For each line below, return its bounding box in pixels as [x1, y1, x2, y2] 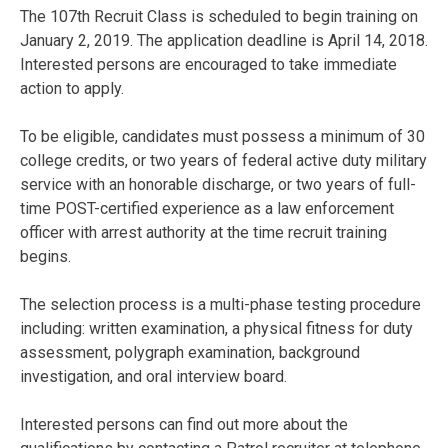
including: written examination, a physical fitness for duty [20, 318, 413, 338]
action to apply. [20, 78, 124, 98]
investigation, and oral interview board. [20, 366, 287, 386]
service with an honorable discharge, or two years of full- [20, 174, 416, 194]
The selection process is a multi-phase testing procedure [20, 294, 421, 314]
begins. [20, 246, 71, 266]
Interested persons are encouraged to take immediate [20, 54, 397, 74]
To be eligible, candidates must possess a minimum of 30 [20, 126, 425, 146]
